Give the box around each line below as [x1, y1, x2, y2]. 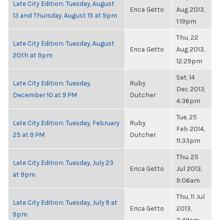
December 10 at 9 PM [13, 91, 77, 99]
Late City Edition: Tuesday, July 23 [13, 159, 113, 166]
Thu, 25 [176, 153, 198, 161]
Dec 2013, [176, 85, 205, 93]
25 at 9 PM [13, 131, 45, 138]
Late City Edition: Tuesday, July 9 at [13, 198, 117, 206]
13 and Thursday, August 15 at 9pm [13, 11, 117, 19]
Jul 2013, [176, 165, 202, 172]
